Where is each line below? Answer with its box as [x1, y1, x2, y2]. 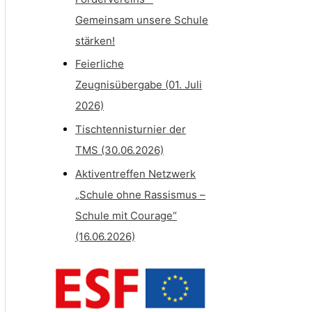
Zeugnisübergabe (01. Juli [75, 78, 202, 92]
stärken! [75, 33, 115, 47]
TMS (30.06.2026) [75, 143, 164, 157]
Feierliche [75, 57, 124, 71]
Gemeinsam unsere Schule [75, 13, 208, 26]
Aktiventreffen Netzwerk [75, 166, 196, 180]
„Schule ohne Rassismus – [75, 187, 205, 201]
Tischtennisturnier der [75, 123, 186, 136]
